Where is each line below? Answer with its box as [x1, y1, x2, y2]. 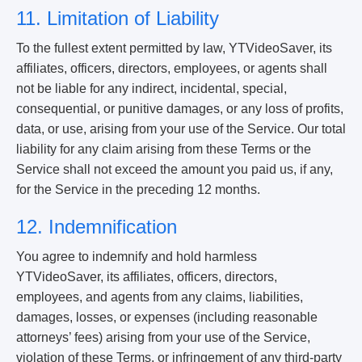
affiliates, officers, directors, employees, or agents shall [16, 61, 327, 75]
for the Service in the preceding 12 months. [16, 183, 260, 196]
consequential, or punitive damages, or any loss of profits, [16, 102, 343, 116]
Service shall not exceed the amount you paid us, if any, [16, 162, 333, 176]
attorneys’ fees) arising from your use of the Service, [16, 330, 310, 344]
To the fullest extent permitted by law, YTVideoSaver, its [16, 41, 332, 55]
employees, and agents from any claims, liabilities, [16, 290, 303, 304]
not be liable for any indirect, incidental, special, [16, 82, 287, 95]
